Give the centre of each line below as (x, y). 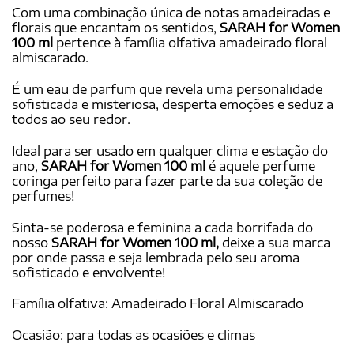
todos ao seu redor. (71, 120)
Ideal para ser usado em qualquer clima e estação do (170, 151)
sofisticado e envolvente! (88, 272)
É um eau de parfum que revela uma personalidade (167, 90)
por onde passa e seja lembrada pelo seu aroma (156, 257)
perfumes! (43, 196)
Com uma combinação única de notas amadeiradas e (171, 13)
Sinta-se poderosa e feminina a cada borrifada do (162, 227)
